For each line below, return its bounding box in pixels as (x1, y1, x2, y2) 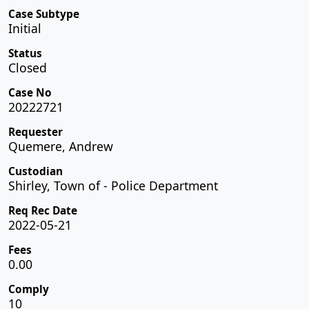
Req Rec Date (8, 203, 77, 218)
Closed (8, 59, 47, 76)
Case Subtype (8, 6, 79, 21)
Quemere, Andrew (8, 137, 113, 154)
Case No (8, 85, 52, 100)
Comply (8, 281, 49, 297)
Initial (8, 19, 41, 37)
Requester (8, 124, 63, 139)
